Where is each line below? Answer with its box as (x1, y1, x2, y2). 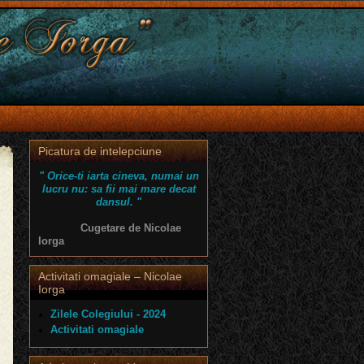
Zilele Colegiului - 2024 (50, 308, 166, 320)
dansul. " (96, 196, 141, 208)
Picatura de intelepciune (38, 145, 162, 158)
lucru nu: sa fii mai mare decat (41, 183, 196, 195)
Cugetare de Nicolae (38, 222, 181, 234)
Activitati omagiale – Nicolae (38, 270, 182, 283)
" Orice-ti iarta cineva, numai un (38, 170, 199, 182)
